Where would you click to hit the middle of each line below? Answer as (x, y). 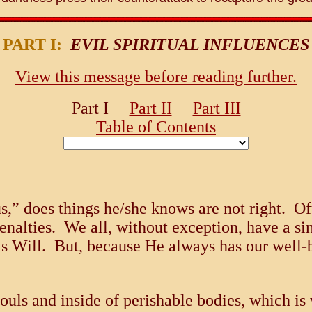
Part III (217, 108)
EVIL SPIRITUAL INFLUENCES (190, 44)
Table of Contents (156, 127)
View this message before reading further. (156, 77)
